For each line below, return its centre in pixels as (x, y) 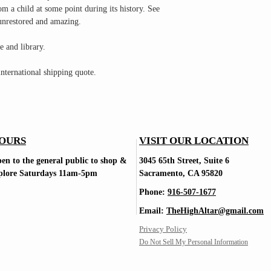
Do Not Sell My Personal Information (194, 242)
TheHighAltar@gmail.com (215, 211)
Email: (153, 211)
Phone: (153, 192)
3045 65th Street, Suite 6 (184, 161)
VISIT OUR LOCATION (194, 141)
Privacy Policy (163, 229)
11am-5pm (79, 173)
